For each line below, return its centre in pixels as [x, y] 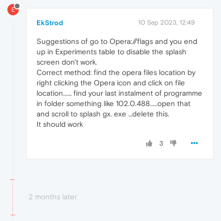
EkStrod [50, 22]
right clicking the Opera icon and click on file [111, 82]
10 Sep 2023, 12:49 [166, 22]
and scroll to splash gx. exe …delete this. [103, 113]
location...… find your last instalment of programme [119, 93]
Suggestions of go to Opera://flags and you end [117, 41]
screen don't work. [67, 62]
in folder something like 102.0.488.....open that [113, 103]
